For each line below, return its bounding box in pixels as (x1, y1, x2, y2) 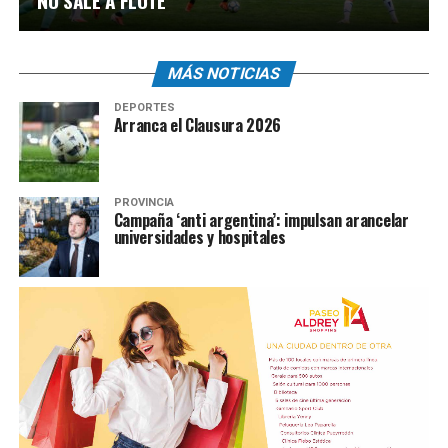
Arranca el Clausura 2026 (113, 113, 281, 137)
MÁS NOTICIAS (165, 64, 283, 83)
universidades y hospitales (113, 225, 286, 249)
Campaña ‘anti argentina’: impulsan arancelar (113, 208, 409, 232)
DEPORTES (113, 101, 175, 114)
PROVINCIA (113, 196, 174, 209)
